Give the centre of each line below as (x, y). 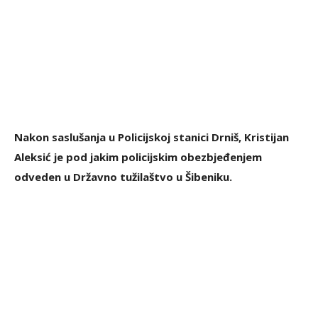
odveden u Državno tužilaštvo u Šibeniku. (123, 177)
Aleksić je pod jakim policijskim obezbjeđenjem (138, 157)
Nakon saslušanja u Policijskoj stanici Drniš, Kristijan (152, 137)
